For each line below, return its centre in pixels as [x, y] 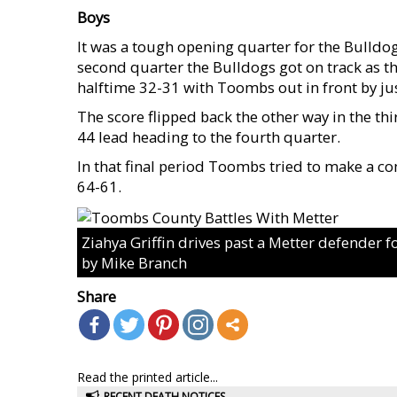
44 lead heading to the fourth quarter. [209, 137]
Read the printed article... [148, 377]
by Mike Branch [134, 263]
